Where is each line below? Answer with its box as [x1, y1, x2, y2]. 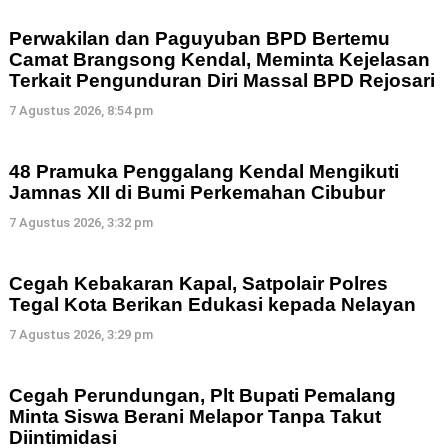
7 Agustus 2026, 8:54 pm [9, 103, 153, 119]
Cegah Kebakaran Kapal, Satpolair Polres [9, 273, 388, 295]
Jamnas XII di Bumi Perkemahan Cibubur [9, 182, 385, 204]
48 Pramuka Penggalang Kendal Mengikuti [9, 161, 399, 183]
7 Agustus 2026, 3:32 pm [9, 215, 153, 231]
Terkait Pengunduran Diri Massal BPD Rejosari [9, 70, 435, 92]
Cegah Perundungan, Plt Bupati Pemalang [9, 385, 396, 407]
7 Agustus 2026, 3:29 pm [9, 327, 153, 343]
